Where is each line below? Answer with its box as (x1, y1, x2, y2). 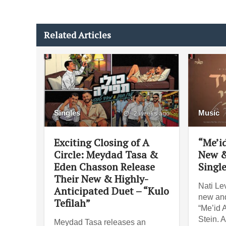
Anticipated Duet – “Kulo (54, 184, 169, 198)
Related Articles (44, 29, 111, 41)
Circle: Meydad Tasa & (54, 147, 158, 161)
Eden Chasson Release (54, 159, 155, 174)
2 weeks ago (132, 109, 169, 117)
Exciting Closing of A (54, 135, 149, 149)
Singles (54, 108, 80, 117)
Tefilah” (54, 196, 90, 210)
